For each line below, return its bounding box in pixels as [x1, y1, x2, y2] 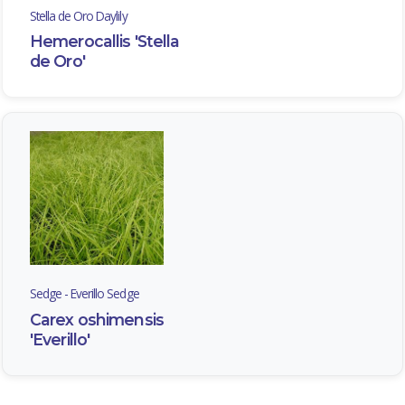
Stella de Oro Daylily [30, 6, 127, 24]
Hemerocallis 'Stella [30, 32, 180, 52]
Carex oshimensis [30, 309, 164, 329]
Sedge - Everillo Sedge [30, 285, 139, 303]
